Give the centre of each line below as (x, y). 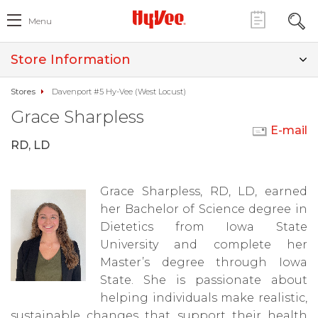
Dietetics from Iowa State (204, 227)
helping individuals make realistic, (204, 298)
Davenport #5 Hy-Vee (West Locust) (119, 92)
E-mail (289, 130)
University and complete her (204, 245)
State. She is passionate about (204, 280)
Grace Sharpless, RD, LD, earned (204, 191)
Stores (23, 92)
